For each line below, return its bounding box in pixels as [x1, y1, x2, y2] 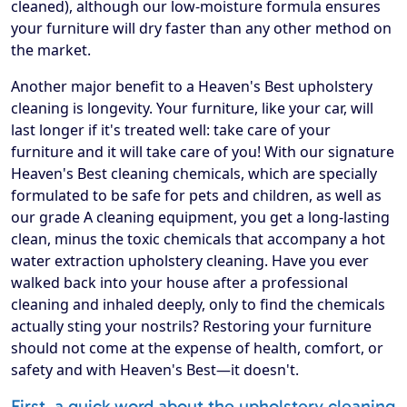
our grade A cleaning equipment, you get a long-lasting [11, 206, 390, 227]
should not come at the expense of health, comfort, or [11, 337, 383, 358]
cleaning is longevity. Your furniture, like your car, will [11, 97, 373, 118]
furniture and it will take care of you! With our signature [11, 141, 394, 162]
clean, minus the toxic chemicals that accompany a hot [11, 228, 385, 249]
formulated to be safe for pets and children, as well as [11, 184, 382, 205]
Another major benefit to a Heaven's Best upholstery [11, 75, 372, 96]
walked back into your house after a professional [11, 272, 348, 293]
